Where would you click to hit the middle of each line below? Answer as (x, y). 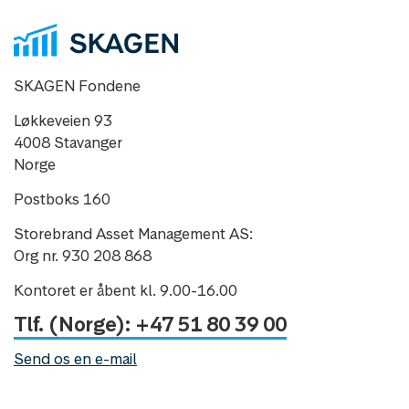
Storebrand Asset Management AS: (133, 234)
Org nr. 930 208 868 (83, 256)
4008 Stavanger (68, 143)
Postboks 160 (62, 199)
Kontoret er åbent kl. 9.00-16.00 (126, 291)
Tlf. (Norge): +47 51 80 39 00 (150, 325)
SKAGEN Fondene (77, 86)
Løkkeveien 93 (63, 121)
